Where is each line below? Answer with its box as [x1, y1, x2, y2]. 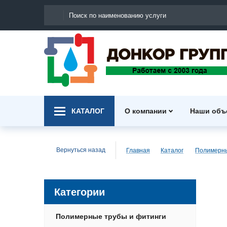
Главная [126, 146, 150, 154]
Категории [54, 186, 105, 198]
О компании [125, 107, 167, 116]
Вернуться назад [56, 146, 105, 154]
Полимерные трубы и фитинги [56, 212, 166, 221]
